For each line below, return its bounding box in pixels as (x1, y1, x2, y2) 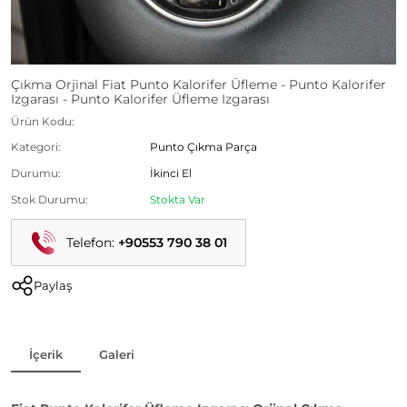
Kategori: (11, 140, 61, 154)
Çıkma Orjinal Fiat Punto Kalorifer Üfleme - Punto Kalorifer (11, 76, 386, 94)
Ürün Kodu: (11, 114, 74, 128)
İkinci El (150, 166, 193, 180)
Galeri (99, 346, 134, 362)
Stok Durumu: (11, 192, 88, 206)
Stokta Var (150, 192, 206, 206)
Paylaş (34, 278, 72, 293)
